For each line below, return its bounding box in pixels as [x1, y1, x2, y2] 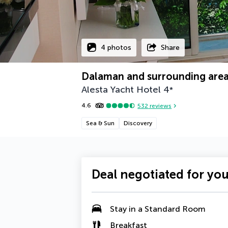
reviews [148, 102, 172, 109]
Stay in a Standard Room [110, 204, 206, 214]
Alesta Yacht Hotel [81, 84, 161, 95]
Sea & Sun [86, 120, 115, 127]
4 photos [101, 43, 131, 52]
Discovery [124, 120, 152, 127]
